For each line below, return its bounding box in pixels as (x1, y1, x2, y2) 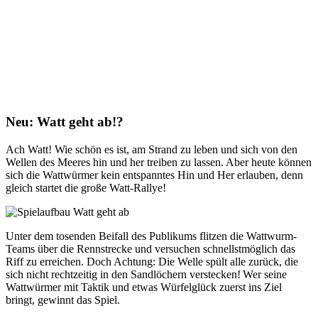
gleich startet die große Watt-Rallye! (6, 181, 166, 194)
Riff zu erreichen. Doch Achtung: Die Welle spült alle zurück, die (6, 255, 298, 268)
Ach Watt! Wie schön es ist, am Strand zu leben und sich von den (6, 143, 297, 155)
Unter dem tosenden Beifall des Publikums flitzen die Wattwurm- (6, 229, 297, 242)
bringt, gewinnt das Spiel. (6, 293, 122, 306)
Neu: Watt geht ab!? (6, 114, 126, 130)
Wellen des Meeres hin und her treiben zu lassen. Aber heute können (6, 155, 312, 168)
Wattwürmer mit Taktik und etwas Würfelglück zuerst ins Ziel (6, 280, 282, 293)
